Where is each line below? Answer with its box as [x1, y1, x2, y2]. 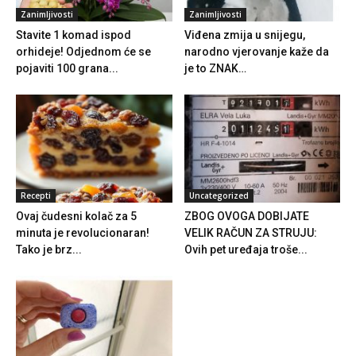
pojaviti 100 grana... [16, 62, 118, 75]
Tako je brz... [16, 242, 82, 256]
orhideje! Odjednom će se [16, 45, 151, 59]
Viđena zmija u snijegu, [184, 29, 305, 42]
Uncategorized [188, 189, 249, 201]
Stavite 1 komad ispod [16, 29, 131, 42]
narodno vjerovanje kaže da [184, 45, 329, 59]
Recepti [21, 189, 51, 201]
